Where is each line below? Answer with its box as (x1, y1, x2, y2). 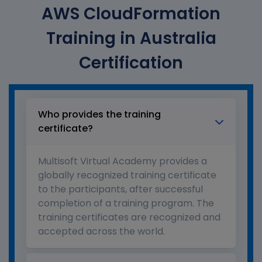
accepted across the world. (38, 225, 165, 239)
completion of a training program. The (38, 196, 214, 211)
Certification (79, 51, 183, 75)
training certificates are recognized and (38, 211, 220, 225)
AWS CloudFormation (42, 2, 220, 26)
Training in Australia (46, 27, 216, 50)
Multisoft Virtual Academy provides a (38, 154, 207, 168)
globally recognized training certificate (38, 168, 216, 182)
